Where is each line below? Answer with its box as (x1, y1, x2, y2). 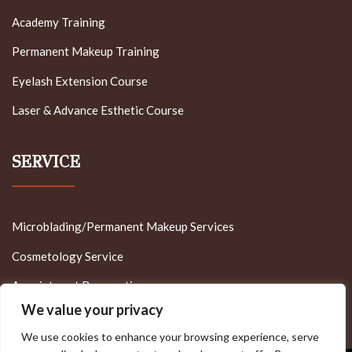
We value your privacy (21, 301, 163, 318)
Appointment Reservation (12, 278, 146, 293)
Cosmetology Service (12, 248, 123, 263)
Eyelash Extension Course (12, 73, 148, 88)
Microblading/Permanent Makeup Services (12, 219, 234, 234)
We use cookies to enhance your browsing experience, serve (21, 330, 319, 343)
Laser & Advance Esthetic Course (12, 103, 184, 118)
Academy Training (12, 14, 105, 29)
